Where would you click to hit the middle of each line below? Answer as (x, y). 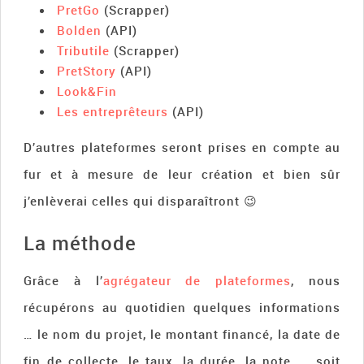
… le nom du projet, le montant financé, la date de (182, 334)
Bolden (80, 30)
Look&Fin (87, 91)
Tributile (84, 50)
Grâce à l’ (63, 280)
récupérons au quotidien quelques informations (182, 307)
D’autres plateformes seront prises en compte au (182, 147)
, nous (316, 280)
